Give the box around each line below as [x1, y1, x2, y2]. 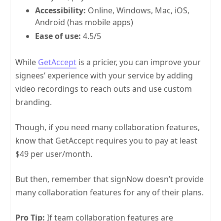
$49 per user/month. [15, 148, 92, 160]
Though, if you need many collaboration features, [15, 122, 200, 133]
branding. [15, 97, 52, 108]
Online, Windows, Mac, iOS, [86, 5, 189, 16]
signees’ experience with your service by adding [15, 70, 193, 81]
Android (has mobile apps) [35, 17, 133, 28]
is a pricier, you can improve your [76, 57, 201, 68]
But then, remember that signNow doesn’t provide [15, 174, 204, 185]
